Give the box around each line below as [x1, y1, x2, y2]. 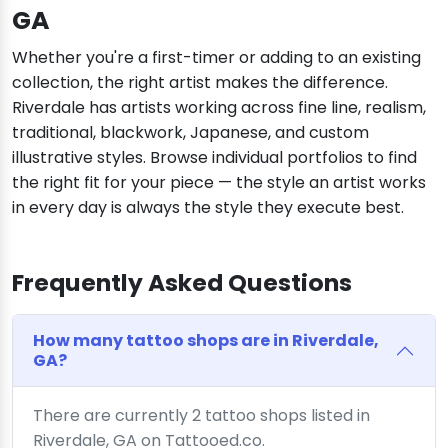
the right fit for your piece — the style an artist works [12, 171, 426, 195]
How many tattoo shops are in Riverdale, [33, 329, 379, 353]
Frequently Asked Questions [12, 266, 352, 300]
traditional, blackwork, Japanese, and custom [12, 121, 369, 145]
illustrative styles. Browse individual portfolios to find [12, 146, 417, 170]
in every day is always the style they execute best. [12, 196, 404, 220]
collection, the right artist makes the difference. [12, 71, 388, 95]
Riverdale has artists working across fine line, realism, [12, 96, 426, 120]
